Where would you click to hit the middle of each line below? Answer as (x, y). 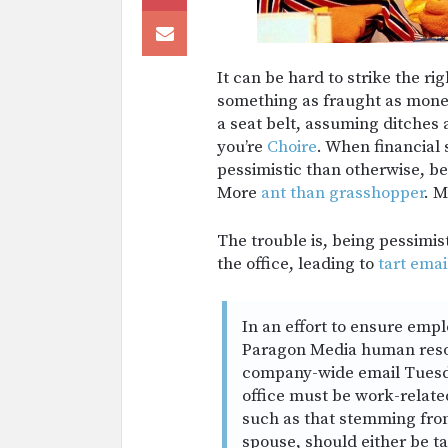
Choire (292, 147)
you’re (242, 147)
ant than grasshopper (342, 193)
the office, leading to (297, 264)
